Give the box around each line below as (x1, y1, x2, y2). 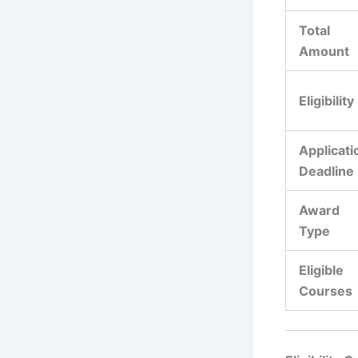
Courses (299, 283, 352, 300)
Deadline (299, 163, 354, 180)
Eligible (299, 262, 344, 279)
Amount (299, 43, 349, 60)
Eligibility (299, 93, 354, 109)
